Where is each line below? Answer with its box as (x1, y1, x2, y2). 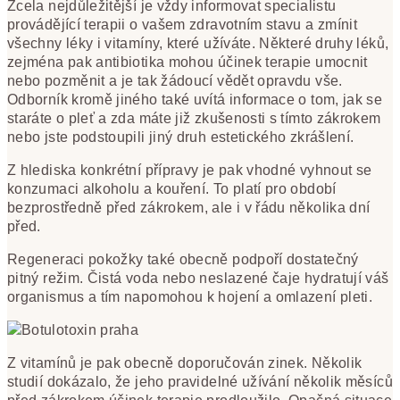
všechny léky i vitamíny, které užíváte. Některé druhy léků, (7, 36, 389, 52)
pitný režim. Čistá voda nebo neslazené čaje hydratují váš (7, 271, 389, 287)
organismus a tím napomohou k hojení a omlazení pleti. (7, 289, 377, 305)
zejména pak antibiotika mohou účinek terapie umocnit (7, 54, 368, 71)
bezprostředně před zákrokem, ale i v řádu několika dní (7, 200, 371, 216)
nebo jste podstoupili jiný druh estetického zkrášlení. (7, 129, 358, 146)
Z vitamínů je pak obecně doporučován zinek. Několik (7, 355, 362, 371)
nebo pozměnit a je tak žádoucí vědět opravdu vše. (7, 73, 343, 89)
